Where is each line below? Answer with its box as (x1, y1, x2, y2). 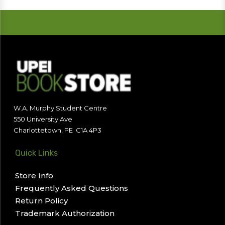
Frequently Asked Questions (15, 183, 128, 193)
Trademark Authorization (15, 208, 115, 218)
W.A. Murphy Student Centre (14, 104, 107, 113)
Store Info (15, 171, 53, 181)
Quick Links (15, 148, 58, 158)
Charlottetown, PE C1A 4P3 (14, 126, 101, 135)
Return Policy (15, 196, 68, 206)
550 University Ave (14, 115, 72, 124)
